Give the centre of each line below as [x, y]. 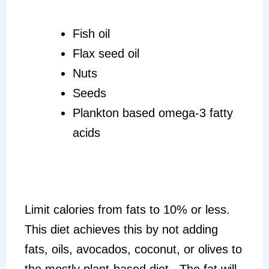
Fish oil [91, 33]
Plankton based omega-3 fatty [153, 113]
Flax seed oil [106, 53]
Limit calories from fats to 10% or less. [129, 209]
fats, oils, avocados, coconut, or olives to [133, 249]
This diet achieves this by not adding [121, 229]
